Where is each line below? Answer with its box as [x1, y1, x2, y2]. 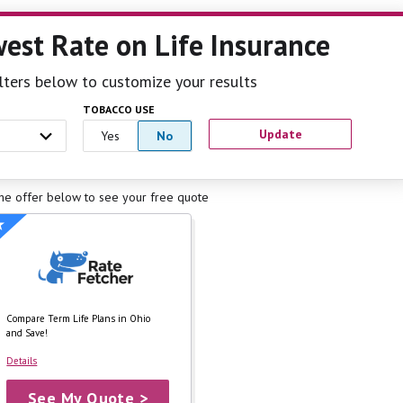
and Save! [6, 326, 49, 339]
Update [258, 126, 302, 143]
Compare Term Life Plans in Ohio [6, 311, 151, 325]
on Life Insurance [115, 25, 330, 64]
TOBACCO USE [82, 102, 155, 116]
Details [6, 354, 38, 367]
